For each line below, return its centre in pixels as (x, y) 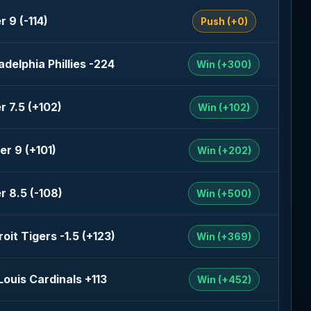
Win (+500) (224, 193)
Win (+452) (224, 279)
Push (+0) (224, 21)
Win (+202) (224, 150)
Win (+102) (224, 107)
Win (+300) (224, 64)
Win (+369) (224, 236)
